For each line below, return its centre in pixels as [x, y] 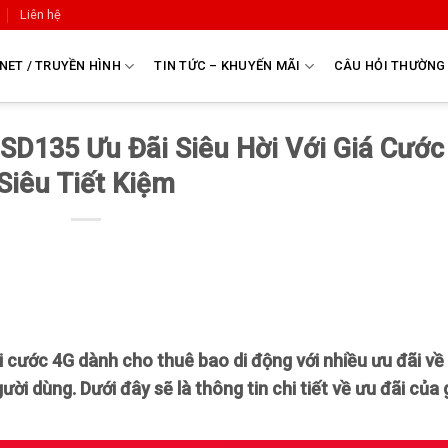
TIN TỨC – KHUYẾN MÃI [227, 65]
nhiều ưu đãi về [383, 360]
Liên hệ [41, 14]
